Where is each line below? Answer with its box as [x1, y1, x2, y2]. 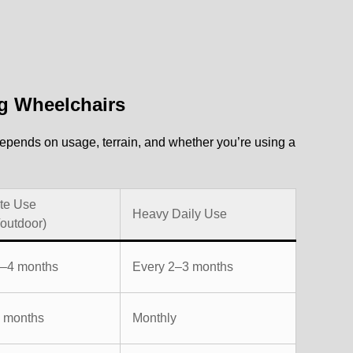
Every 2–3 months [132, 259, 233, 273]
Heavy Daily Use [132, 206, 227, 221]
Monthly [132, 310, 176, 325]
